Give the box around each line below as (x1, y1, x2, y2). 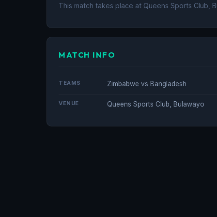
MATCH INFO (59, 49, 115, 60)
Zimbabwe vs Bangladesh (107, 79, 186, 88)
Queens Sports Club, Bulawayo (107, 100, 204, 108)
